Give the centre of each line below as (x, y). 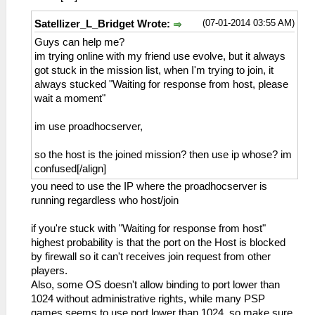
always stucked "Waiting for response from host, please (161, 84)
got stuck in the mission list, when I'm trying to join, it (154, 70)
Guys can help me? (79, 42)
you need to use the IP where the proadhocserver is (149, 186)
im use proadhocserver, (89, 126)
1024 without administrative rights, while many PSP (148, 298)
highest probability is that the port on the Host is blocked (158, 242)
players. (49, 270)
